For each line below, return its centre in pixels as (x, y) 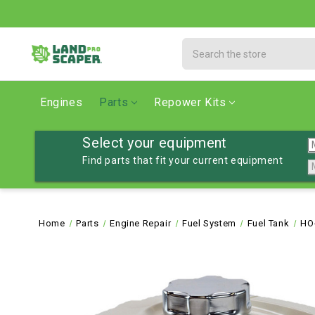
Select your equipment (155, 143)
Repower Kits (190, 102)
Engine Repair (141, 223)
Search (199, 45)
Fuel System (209, 223)
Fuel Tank (268, 223)
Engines (62, 102)
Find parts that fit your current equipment (183, 160)
